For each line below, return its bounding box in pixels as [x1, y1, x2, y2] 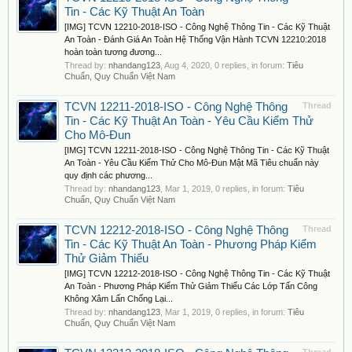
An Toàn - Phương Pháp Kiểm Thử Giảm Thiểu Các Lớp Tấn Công [64, 281, 317, 291]
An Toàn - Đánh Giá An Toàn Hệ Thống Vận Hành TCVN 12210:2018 [64, 35, 326, 44]
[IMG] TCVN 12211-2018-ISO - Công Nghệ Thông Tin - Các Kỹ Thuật [64, 145, 329, 155]
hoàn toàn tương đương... [64, 47, 162, 57]
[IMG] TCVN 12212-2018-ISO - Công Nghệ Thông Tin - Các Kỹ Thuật [64, 269, 330, 278]
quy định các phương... [64, 170, 152, 180]
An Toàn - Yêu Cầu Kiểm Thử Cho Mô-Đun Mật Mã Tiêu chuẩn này [64, 158, 319, 167]
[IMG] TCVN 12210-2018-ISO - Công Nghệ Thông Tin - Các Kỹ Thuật [64, 22, 330, 31]
